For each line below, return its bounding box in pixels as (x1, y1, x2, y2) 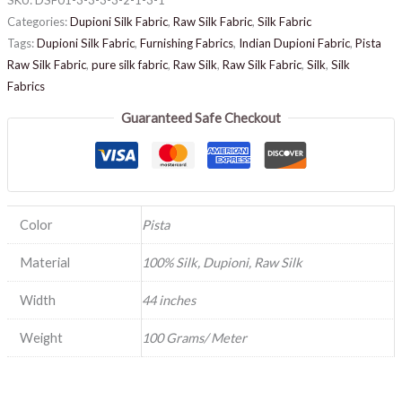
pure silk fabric (91, 57, 168, 72)
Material (20, 255, 71, 271)
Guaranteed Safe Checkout (121, 110, 281, 127)
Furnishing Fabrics (139, 35, 233, 50)
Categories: (6, 13, 70, 29)
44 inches (141, 293, 196, 309)
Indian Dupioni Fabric (238, 35, 350, 50)
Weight (20, 330, 64, 346)
